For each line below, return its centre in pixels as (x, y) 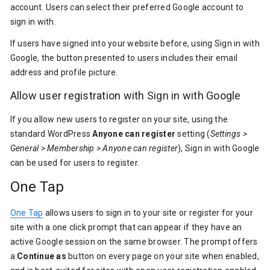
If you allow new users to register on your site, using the (119, 119)
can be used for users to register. (75, 163)
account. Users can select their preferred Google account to (127, 7)
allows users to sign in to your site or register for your (148, 213)
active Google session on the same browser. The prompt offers (134, 242)
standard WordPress (51, 134)
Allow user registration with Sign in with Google (125, 96)
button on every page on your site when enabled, (162, 256)
